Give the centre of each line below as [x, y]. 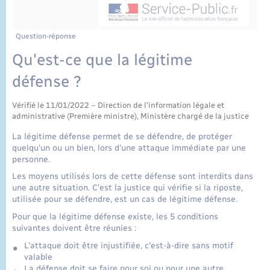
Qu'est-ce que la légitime [102, 59]
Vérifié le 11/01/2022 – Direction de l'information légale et [118, 105]
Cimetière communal [66, 28]
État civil [35, 11]
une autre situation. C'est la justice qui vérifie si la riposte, [127, 188]
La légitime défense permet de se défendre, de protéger [122, 136]
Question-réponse [46, 36]
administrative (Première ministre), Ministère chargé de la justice [130, 116]
